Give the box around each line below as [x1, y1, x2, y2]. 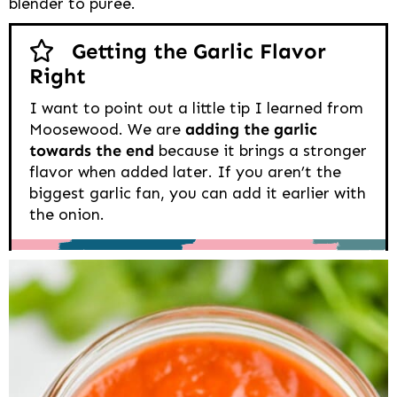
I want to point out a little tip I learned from [29, 98, 363, 119]
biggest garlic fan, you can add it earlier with [29, 183, 366, 204]
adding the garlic [185, 120, 317, 140]
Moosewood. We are [29, 120, 185, 140]
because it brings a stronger [154, 141, 367, 161]
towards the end [29, 141, 154, 161]
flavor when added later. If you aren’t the [29, 162, 341, 183]
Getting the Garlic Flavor [72, 38, 327, 65]
